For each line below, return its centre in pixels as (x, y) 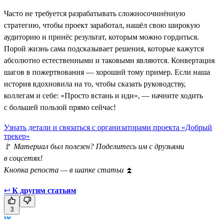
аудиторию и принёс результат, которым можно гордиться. (101, 37)
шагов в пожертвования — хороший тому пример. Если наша (107, 72)
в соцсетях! (23, 158)
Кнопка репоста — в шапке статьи (65, 170)
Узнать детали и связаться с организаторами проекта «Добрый (108, 127)
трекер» (17, 136)
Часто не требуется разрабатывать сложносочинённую (95, 13)
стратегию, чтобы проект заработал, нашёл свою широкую (102, 25)
